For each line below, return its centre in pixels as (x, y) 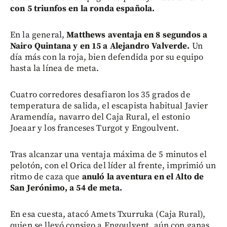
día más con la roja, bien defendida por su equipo (107, 57)
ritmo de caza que (46, 177)
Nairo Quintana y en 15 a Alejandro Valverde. (100, 46)
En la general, (39, 35)
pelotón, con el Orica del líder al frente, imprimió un (113, 166)
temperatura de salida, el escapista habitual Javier (109, 106)
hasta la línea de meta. (55, 68)
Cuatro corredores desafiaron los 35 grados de (100, 95)
